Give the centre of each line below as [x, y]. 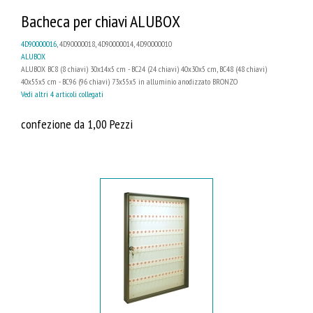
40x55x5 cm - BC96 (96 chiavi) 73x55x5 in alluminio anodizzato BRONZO [129, 82]
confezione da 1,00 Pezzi [77, 124]
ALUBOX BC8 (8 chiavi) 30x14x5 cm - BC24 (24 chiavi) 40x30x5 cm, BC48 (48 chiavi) [144, 69]
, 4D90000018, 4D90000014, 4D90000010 [114, 44]
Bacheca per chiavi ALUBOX [101, 22]
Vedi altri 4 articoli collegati [62, 94]
